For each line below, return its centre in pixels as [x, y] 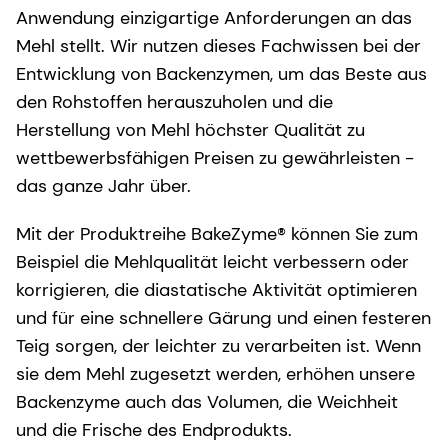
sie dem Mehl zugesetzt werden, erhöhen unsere [215, 373]
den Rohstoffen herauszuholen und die [174, 101]
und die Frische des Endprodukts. [154, 429]
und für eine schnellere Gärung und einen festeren [223, 317]
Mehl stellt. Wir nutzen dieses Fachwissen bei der [218, 45]
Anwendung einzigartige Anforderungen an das [214, 17]
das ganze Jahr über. [106, 185]
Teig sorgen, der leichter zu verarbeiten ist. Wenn [218, 345]
